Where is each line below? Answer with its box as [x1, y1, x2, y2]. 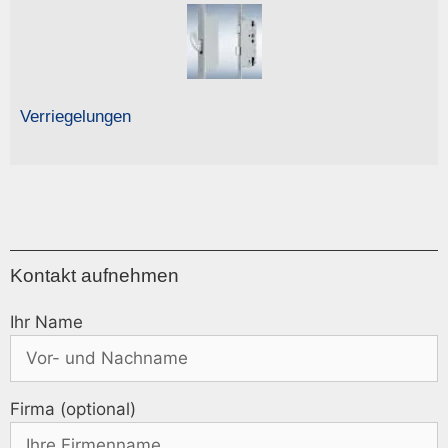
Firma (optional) [10, 399, 136, 420]
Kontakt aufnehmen [10, 264, 179, 286]
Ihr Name [10, 312, 83, 333]
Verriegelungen [20, 107, 131, 127]
